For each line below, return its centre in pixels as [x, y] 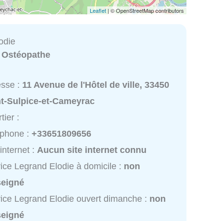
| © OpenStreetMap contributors [145, 10]
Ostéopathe [26, 55]
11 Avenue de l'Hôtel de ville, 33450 [96, 85]
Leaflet [98, 10]
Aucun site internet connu [92, 150]
